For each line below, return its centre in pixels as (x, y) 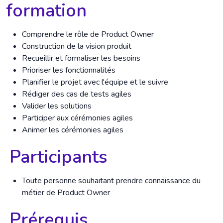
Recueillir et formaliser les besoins (81, 58)
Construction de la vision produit (77, 46)
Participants (58, 157)
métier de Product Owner (66, 193)
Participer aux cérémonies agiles (77, 118)
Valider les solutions (57, 106)
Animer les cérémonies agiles (73, 130)
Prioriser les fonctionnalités (69, 70)
